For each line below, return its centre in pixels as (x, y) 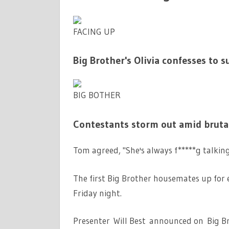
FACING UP (94, 31)
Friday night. (97, 193)
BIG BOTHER (97, 95)
